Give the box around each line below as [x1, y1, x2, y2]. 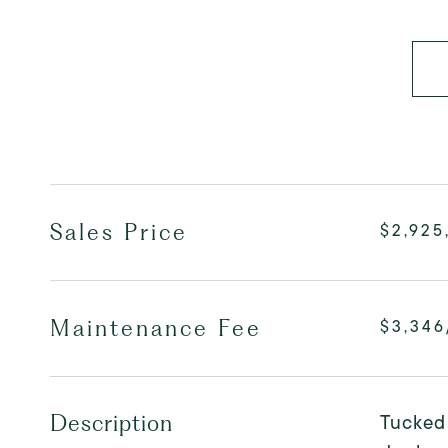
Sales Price [50, 219, 188, 245]
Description [50, 410, 173, 436]
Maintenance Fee [50, 315, 262, 341]
